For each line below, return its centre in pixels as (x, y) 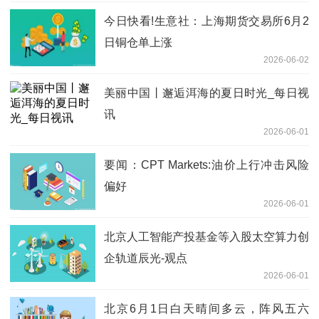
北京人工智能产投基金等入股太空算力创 (206, 236)
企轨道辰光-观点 (146, 258)
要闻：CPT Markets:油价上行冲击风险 (206, 164)
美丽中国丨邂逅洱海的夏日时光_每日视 (206, 93)
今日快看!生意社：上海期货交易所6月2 (206, 21)
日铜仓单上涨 (138, 42)
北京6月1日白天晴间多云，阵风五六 (206, 308)
